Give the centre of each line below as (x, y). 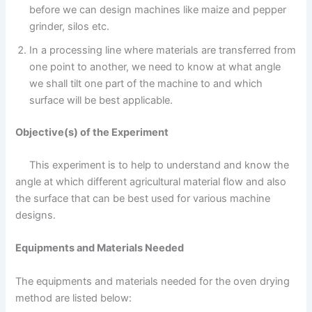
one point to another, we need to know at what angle (155, 67)
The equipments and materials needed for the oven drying (153, 281)
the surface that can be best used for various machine (143, 199)
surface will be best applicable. (101, 100)
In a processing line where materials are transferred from (163, 50)
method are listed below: (74, 298)
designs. (36, 216)
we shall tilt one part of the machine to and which (146, 83)
